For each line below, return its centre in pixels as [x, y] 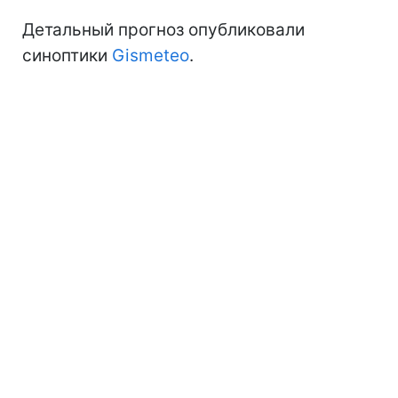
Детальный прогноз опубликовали [163, 29]
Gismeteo [151, 55]
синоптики [67, 55]
